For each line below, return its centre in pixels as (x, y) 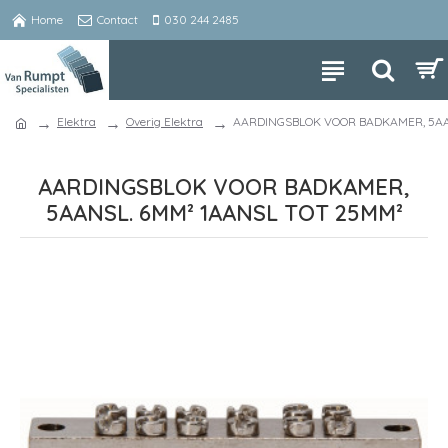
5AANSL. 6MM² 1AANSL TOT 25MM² (224, 213)
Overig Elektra (164, 121)
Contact (117, 19)
